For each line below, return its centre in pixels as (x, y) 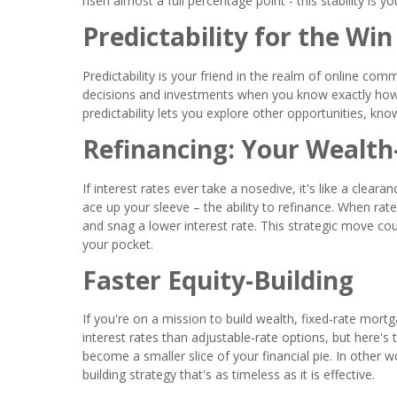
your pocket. (118, 244)
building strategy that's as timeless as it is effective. (229, 375)
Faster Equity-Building (218, 280)
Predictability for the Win (237, 36)
